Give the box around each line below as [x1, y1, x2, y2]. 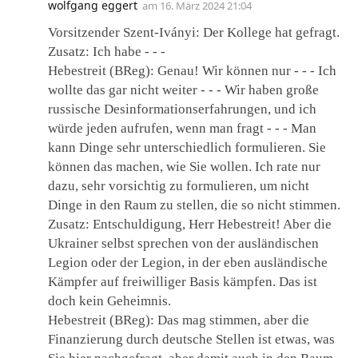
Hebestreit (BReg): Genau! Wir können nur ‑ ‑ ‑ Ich [48, 62, 336, 78]
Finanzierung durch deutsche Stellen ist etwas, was [48, 331, 335, 347]
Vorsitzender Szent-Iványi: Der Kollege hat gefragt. [48, 24, 340, 40]
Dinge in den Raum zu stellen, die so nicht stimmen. [48, 197, 340, 213]
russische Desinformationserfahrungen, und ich [48, 101, 316, 117]
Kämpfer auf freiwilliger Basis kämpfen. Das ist [48, 273, 317, 289]
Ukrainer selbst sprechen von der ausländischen [48, 235, 319, 251]
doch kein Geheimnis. [48, 292, 171, 308]
